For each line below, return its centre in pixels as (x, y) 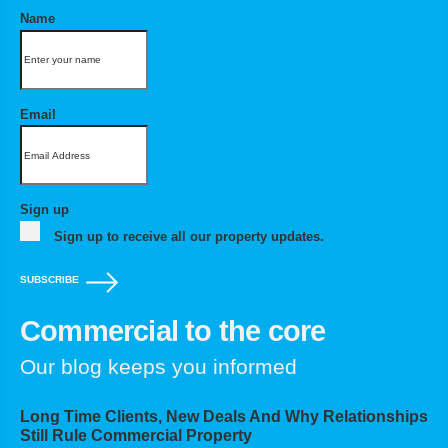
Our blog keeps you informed (158, 367)
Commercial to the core (173, 331)
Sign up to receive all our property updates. (189, 236)
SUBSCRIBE (49, 280)
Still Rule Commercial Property (136, 436)
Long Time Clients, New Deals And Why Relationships (224, 417)
